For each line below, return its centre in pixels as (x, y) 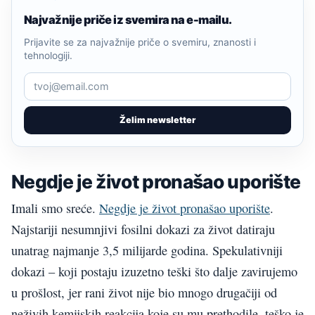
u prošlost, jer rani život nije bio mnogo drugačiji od (144, 292)
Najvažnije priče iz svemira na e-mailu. (128, 19)
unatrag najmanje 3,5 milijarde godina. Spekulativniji (147, 250)
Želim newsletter (157, 120)
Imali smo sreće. (55, 208)
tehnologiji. (48, 55)
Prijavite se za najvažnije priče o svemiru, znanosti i (140, 42)
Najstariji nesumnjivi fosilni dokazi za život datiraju (143, 229)
